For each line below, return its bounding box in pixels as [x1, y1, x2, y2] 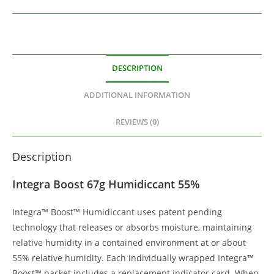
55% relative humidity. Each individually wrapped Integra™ [12, 252, 254, 264]
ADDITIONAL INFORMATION [84, 90, 190, 101]
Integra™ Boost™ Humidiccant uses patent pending [12, 206, 222, 218]
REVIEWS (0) [115, 117, 159, 128]
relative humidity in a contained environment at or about [12, 237, 246, 249]
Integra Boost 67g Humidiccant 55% [12, 177, 200, 192]
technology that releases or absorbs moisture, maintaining [12, 221, 252, 234]
